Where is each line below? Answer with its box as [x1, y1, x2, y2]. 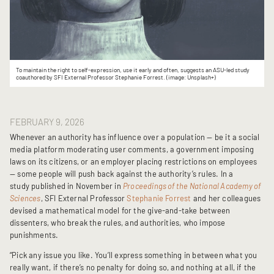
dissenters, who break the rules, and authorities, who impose [10, 218, 226, 228]
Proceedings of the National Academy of [122, 181, 261, 191]
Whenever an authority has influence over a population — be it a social [10, 132, 260, 143]
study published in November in [10, 181, 123, 191]
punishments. [10, 230, 59, 240]
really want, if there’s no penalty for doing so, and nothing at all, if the [10, 262, 256, 273]
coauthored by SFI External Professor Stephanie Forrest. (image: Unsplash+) [16, 73, 216, 81]
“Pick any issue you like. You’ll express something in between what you [10, 250, 257, 261]
